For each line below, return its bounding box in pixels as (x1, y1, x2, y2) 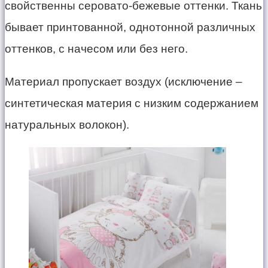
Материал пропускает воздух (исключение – (5, 75, 242, 88)
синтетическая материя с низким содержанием (5, 96, 258, 109)
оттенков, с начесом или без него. (5, 42, 188, 55)
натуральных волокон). (5, 118, 129, 131)
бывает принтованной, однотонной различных (5, 20, 255, 33)
